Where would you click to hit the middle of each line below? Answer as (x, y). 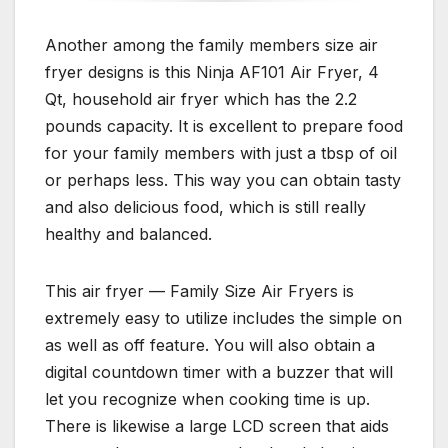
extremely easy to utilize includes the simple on (223, 318)
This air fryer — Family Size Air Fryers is (199, 291)
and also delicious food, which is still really (205, 207)
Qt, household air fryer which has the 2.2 (201, 99)
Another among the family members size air (211, 45)
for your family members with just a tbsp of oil (221, 153)
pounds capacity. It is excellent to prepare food (224, 126)
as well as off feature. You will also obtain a (210, 345)
